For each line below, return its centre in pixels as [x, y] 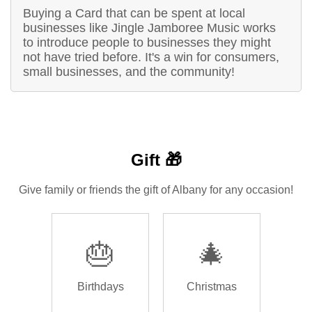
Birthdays [100, 287]
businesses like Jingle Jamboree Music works [150, 28]
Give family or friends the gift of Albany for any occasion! [156, 189]
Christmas [212, 287]
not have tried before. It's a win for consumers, [151, 57]
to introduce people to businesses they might [147, 42]
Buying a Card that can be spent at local [134, 13]
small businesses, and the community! [129, 71]
